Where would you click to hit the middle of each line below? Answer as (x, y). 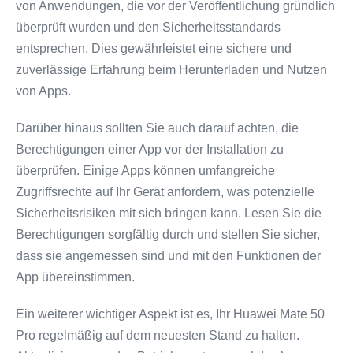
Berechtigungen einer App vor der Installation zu (150, 149)
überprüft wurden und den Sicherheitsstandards (148, 27)
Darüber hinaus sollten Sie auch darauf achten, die (157, 128)
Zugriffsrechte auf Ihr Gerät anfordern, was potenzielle (165, 192)
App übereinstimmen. (75, 277)
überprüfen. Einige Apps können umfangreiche (145, 171)
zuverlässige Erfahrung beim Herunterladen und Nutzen (171, 70)
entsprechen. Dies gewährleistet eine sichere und (154, 48)
